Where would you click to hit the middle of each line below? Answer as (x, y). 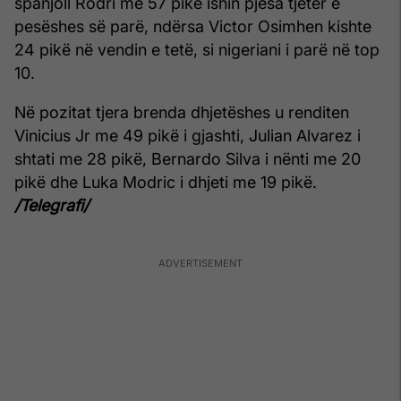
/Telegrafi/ (51, 205)
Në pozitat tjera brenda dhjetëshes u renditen (182, 112)
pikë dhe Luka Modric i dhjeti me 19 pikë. (166, 182)
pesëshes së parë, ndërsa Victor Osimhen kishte (193, 26)
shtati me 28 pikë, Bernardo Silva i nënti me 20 (188, 158)
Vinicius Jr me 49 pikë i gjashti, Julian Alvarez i (188, 135)
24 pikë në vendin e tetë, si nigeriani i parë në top (197, 49)
